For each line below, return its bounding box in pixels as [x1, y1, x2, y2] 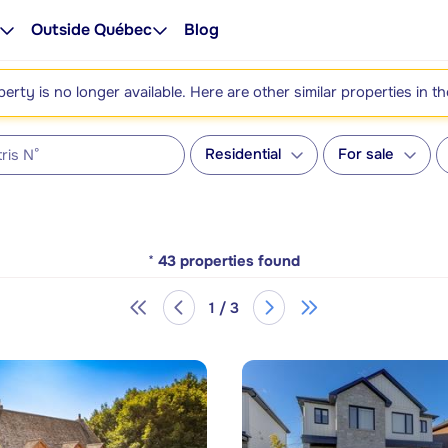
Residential [205, 145, 281, 164]
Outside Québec [31, 19, 152, 40]
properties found [180, 252, 300, 271]
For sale [338, 145, 394, 164]
